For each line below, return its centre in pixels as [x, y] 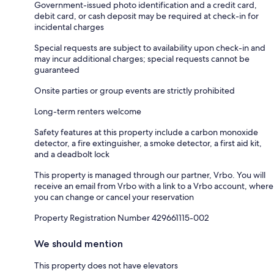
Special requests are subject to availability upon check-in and [150, 47]
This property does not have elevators [106, 265]
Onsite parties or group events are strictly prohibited [135, 90]
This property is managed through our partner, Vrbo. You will [150, 175]
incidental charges [69, 27]
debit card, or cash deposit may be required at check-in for [146, 16]
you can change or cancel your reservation [114, 197]
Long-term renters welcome [88, 111]
